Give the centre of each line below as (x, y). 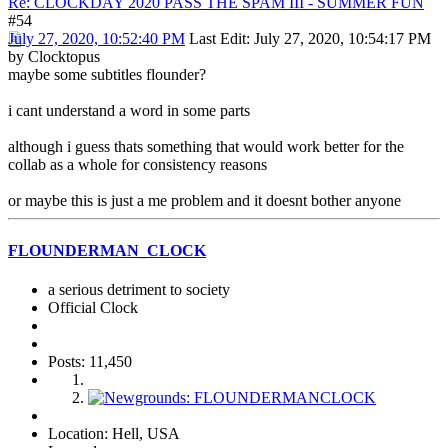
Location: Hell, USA (114, 433)
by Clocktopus (54, 57)
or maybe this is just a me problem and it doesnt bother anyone (204, 201)
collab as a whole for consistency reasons (137, 165)
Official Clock (93, 307)
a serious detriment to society (139, 289)
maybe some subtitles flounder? (107, 75)
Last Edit (217, 39)
